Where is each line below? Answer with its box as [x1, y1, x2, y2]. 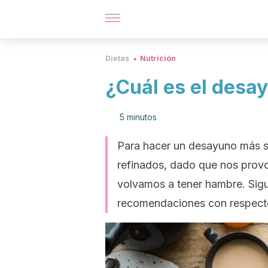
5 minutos [120, 112, 157, 122]
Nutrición [140, 54, 176, 63]
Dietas [105, 54, 129, 63]
